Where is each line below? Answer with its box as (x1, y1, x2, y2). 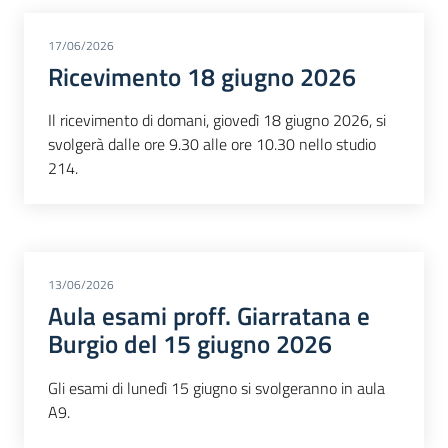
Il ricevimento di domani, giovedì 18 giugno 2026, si (48, 108, 386, 133)
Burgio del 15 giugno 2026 (48, 325, 332, 364)
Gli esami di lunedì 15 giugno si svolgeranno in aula (48, 375, 385, 400)
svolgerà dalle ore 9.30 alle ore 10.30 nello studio (48, 132, 376, 157)
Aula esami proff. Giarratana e (48, 297, 370, 336)
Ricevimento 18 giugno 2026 (48, 57, 356, 96)
